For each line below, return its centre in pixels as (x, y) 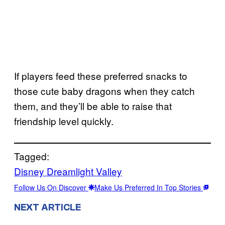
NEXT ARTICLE (47, 207)
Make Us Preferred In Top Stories (149, 187)
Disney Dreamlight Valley (68, 171)
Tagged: (32, 156)
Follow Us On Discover (51, 187)
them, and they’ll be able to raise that (93, 105)
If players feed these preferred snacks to (101, 75)
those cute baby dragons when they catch (104, 90)
